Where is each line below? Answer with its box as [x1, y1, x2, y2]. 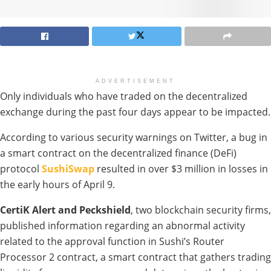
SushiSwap [39, 162, 97, 175]
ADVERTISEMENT [96, 77, 175, 84]
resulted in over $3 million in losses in [97, 162, 268, 175]
